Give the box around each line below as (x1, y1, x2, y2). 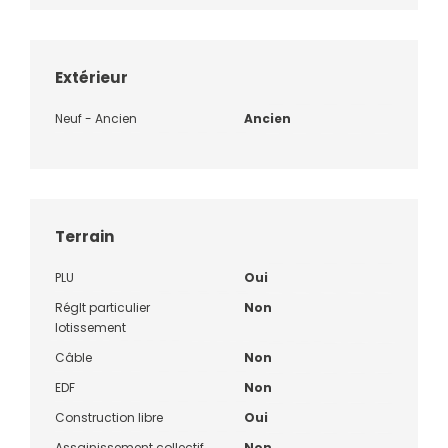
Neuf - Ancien (55, 109, 137, 127)
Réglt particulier (55, 298, 150, 316)
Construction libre (55, 408, 163, 426)
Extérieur (55, 66, 128, 88)
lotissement (55, 318, 126, 336)
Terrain (55, 225, 114, 247)
